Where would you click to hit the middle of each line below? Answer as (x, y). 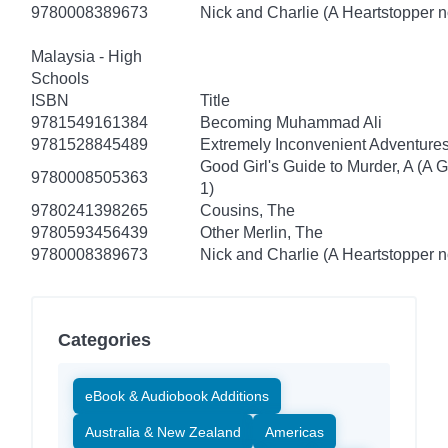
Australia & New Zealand (163, 431)
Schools (60, 78)
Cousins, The (247, 210)
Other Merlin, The (261, 232)
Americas (294, 431)
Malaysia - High (86, 56)
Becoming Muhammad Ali (291, 122)
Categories (104, 339)
